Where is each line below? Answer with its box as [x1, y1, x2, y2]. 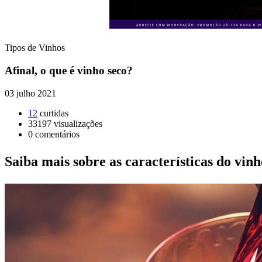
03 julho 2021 [5, 88, 56, 98]
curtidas [40, 108, 68, 118]
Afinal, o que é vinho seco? [5, 64, 133, 77]
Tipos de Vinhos [5, 43, 65, 53]
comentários [35, 129, 80, 139]
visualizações [54, 118, 102, 129]
